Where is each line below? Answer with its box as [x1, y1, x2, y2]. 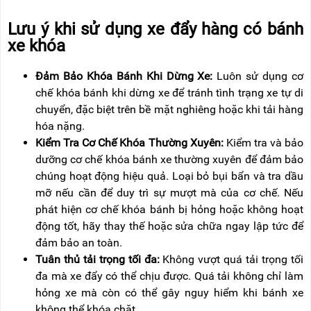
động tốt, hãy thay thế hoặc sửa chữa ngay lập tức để [35, 219, 303, 233]
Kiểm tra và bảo [223, 135, 304, 149]
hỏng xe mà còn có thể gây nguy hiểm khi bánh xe [35, 285, 303, 299]
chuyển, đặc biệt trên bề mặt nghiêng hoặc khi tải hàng [35, 102, 303, 116]
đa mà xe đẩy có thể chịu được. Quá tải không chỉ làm [35, 269, 303, 283]
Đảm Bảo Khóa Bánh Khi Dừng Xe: [35, 69, 217, 83]
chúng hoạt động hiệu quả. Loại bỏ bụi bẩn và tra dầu [35, 169, 303, 183]
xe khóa [8, 35, 65, 56]
